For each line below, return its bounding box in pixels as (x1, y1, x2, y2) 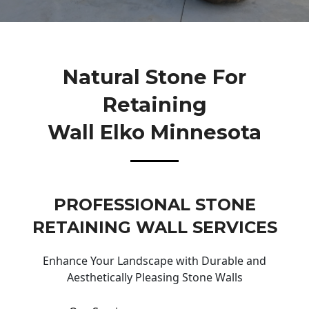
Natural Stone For (63, 64, 246, 89)
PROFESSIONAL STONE (53, 195, 256, 215)
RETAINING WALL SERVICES (32, 217, 277, 238)
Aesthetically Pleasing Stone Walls (66, 270, 243, 286)
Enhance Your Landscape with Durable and (43, 253, 266, 269)
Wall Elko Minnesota (48, 119, 261, 144)
